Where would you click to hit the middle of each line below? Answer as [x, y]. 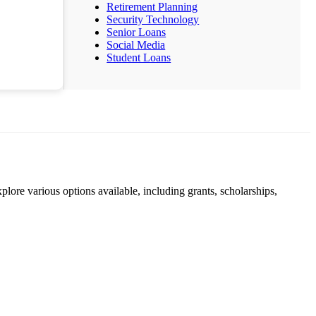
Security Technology [153, 19]
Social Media [136, 45]
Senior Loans [136, 32]
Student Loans [139, 57]
